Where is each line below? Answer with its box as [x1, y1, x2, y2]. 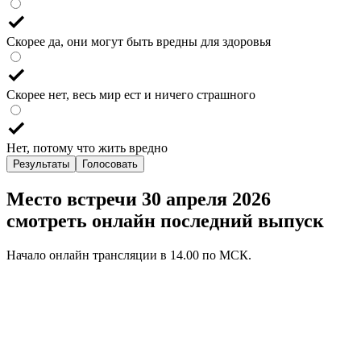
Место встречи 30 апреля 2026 [6, 188, 271, 210]
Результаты [13, 157, 69, 170]
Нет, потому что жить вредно [6, 140, 168, 155]
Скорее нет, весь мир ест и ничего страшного [6, 87, 255, 102]
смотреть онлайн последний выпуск [6, 210, 324, 231]
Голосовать [82, 157, 138, 170]
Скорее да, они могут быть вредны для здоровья [6, 34, 271, 48]
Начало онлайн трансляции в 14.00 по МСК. [6, 247, 251, 262]
